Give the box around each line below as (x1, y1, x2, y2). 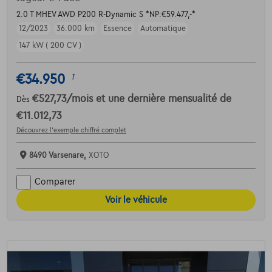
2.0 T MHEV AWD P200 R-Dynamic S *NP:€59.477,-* (16, 10, 195, 19)
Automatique (140, 24, 186, 33)
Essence (103, 24, 132, 33)
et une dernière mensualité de (95, 93, 231, 104)
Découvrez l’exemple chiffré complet (16, 126, 126, 134)
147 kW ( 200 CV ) (18, 41, 81, 50)
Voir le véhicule (105, 194, 167, 205)
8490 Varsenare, (29, 151, 89, 160)
